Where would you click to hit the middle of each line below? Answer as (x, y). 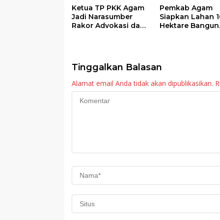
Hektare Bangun (189, 25)
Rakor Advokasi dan (108, 25)
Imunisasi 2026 (99, 43)
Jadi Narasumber (102, 16)
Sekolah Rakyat (188, 34)
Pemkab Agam (186, 8)
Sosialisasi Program (107, 34)
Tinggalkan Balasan (117, 67)
